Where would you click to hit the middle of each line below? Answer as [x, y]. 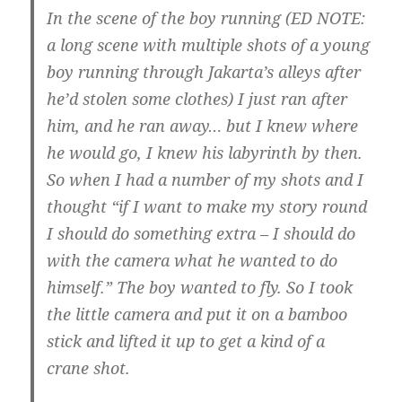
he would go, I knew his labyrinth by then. [205, 153]
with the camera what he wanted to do [192, 261]
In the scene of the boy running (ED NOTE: [206, 18]
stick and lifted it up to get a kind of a [186, 341]
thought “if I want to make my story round [207, 207]
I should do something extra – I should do [201, 234]
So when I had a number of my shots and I [205, 180]
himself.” [82, 288]
